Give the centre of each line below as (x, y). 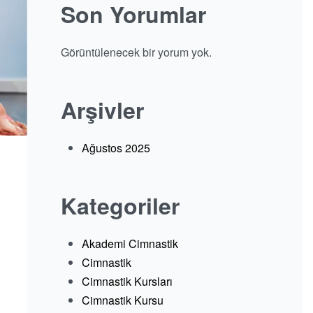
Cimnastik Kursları (127, 282)
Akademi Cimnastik (130, 244)
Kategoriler (120, 206)
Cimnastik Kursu (122, 300)
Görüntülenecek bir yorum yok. (136, 52)
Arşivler (102, 110)
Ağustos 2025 (116, 148)
